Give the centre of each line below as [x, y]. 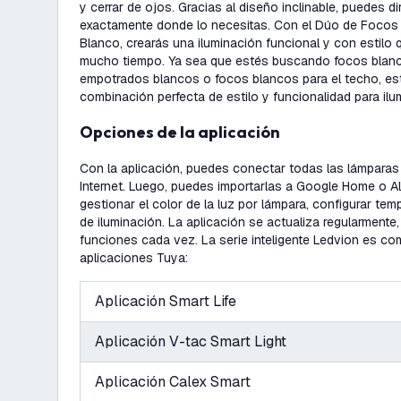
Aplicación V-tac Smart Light [191, 341]
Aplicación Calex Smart [173, 382]
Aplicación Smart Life [166, 301]
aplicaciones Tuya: [134, 258]
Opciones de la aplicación [187, 132]
